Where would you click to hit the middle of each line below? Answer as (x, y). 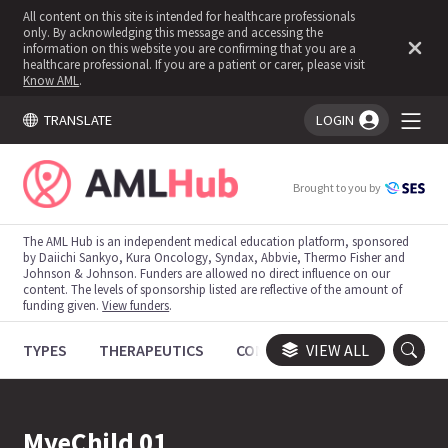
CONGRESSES (282, 349)
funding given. (63, 304)
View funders (136, 304)
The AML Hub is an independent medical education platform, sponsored (216, 240)
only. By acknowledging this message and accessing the (173, 32)
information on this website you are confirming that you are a (190, 48)
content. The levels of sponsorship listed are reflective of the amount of (213, 288)
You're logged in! (210, 164)
